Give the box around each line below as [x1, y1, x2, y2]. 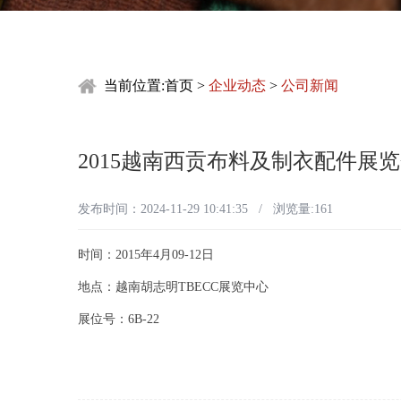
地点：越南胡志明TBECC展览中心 [78, 280, 269, 294]
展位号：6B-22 [78, 312, 159, 327]
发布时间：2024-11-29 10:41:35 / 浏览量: [78, 202, 314, 217]
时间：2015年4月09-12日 [78, 248, 214, 262]
